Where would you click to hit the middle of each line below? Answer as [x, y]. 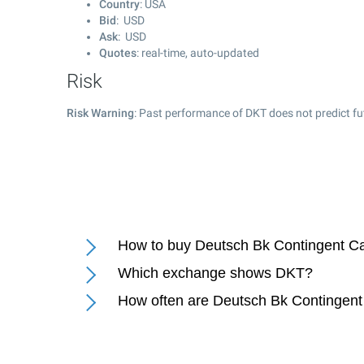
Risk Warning [100, 113]
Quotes [118, 53]
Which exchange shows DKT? [215, 273]
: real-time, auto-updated [198, 53]
